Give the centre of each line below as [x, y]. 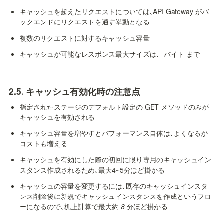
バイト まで [181, 54]
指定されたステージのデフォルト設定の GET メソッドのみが [114, 106]
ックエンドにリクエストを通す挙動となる [84, 22]
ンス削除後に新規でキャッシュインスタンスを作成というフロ [115, 196]
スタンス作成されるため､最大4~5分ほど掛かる [92, 169]
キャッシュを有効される [57, 117]
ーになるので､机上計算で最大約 [70, 206]
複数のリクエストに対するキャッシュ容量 [84, 38]
